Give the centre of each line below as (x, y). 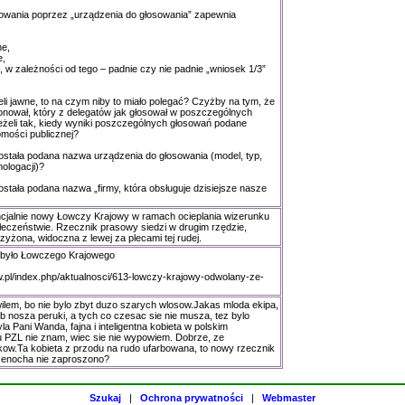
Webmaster (289, 398)
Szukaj (105, 398)
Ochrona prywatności (192, 398)
